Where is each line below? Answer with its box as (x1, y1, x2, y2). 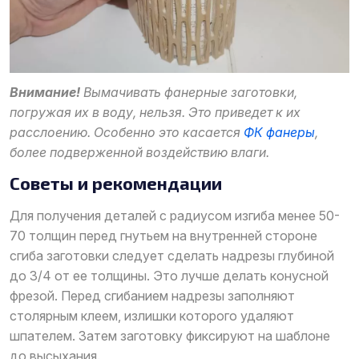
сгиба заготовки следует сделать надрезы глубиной (10, 247, 334, 264)
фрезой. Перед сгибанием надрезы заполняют (10, 287, 295, 304)
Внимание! (10, 83, 80, 100)
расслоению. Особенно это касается (10, 123, 244, 140)
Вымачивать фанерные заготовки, (80, 83, 297, 100)
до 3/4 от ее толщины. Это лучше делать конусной (10, 267, 329, 284)
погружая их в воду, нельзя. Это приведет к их (10, 103, 301, 120)
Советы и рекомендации (10, 171, 222, 193)
